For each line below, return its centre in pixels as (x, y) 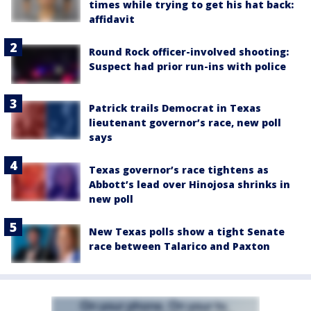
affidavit (112, 19)
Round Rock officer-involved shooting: (189, 52)
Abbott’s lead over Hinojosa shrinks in (190, 184)
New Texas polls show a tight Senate (187, 231)
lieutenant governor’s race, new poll (185, 122)
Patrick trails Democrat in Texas (175, 108)
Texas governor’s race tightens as (179, 169)
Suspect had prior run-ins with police (187, 67)
